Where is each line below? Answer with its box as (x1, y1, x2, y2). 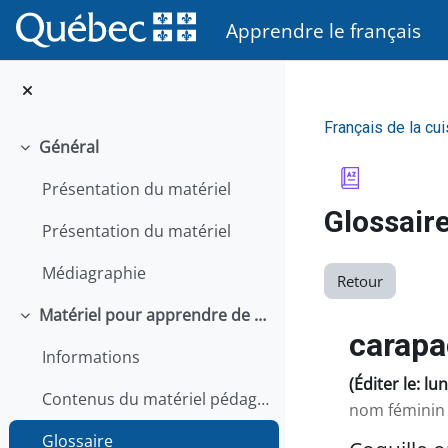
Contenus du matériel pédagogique (257, 388, 270, 411)
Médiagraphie (42, 262, 147, 285)
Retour (337, 271, 383, 291)
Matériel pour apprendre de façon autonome (253, 304, 266, 327)
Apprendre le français (226, 16, 421, 44)
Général (38, 136, 99, 159)
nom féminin (348, 399, 445, 421)
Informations (42, 346, 141, 369)
